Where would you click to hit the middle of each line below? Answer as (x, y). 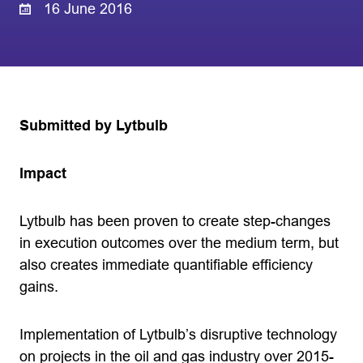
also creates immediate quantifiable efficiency (166, 265)
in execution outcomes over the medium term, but (179, 243)
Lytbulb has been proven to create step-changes (175, 221)
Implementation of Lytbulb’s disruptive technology (178, 335)
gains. (39, 287)
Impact (43, 173)
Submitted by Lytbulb (94, 126)
